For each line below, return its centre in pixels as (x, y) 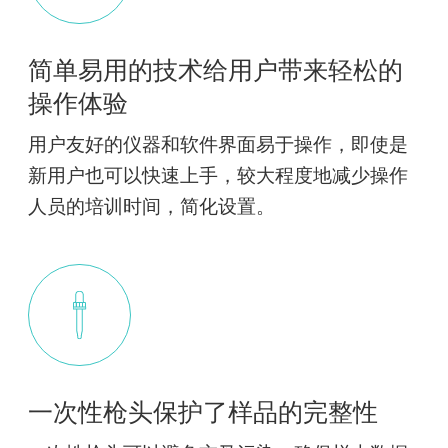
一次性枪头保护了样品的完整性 (203, 412)
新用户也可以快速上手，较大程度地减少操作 (218, 176)
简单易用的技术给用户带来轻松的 (216, 70)
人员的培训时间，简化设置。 (152, 207)
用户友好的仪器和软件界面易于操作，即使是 (218, 145)
